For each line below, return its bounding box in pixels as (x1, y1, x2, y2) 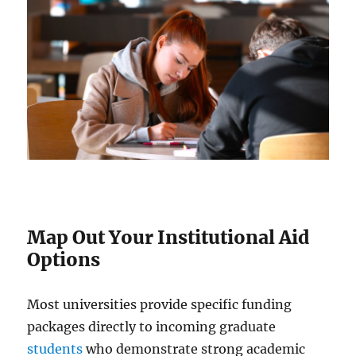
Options (27, 248, 101, 272)
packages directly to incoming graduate (27, 319, 277, 335)
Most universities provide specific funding (27, 296, 292, 313)
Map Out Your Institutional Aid (27, 226, 310, 250)
